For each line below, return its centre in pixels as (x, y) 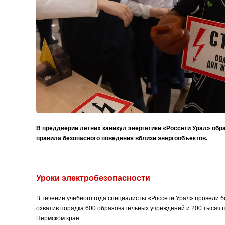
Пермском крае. (59, 219)
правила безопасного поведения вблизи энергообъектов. (122, 138)
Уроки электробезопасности (93, 178)
